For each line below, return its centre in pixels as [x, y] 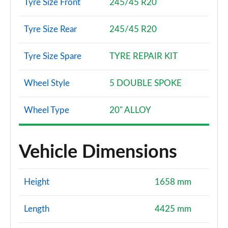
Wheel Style [47, 83]
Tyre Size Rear [50, 29]
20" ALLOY [130, 110]
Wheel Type [47, 110]
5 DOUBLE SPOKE [146, 83]
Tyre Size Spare [53, 56]
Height [37, 182]
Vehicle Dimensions [98, 152]
